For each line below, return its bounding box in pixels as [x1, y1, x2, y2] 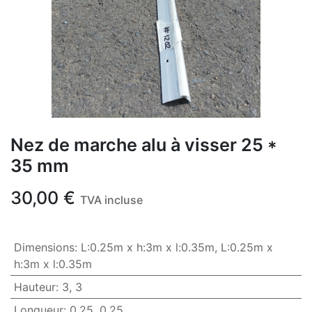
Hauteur [13, 280, 56, 294]
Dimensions [13, 240, 75, 254]
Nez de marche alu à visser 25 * [10, 134, 277, 155]
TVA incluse [80, 193, 143, 207]
